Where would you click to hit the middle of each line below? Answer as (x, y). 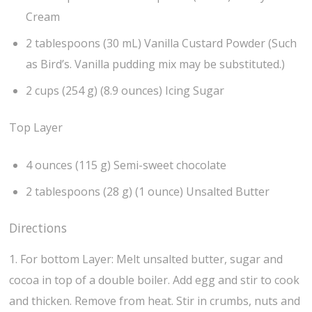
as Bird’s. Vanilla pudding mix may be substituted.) (156, 64)
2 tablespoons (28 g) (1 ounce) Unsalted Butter (148, 191)
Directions (38, 228)
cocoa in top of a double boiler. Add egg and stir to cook (155, 280)
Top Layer (36, 127)
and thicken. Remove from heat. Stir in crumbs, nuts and (155, 301)
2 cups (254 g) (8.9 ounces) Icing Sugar (125, 91)
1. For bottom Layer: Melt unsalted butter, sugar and (146, 259)
